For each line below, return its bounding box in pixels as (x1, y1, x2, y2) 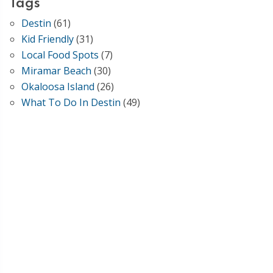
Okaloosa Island (21, 80, 94, 93)
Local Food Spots (21, 48, 99, 62)
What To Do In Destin (21, 96, 121, 109)
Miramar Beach (21, 64, 91, 77)
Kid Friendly (21, 32, 74, 46)
